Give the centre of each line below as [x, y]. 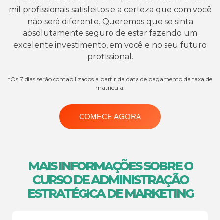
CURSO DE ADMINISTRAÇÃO [110, 179]
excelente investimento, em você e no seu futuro [110, 45]
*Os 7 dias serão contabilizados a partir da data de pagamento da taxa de [110, 79]
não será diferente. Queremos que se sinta [110, 22]
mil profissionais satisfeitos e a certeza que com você [110, 10]
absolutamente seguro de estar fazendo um [110, 33]
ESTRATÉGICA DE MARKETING [110, 193]
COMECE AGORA [110, 117]
